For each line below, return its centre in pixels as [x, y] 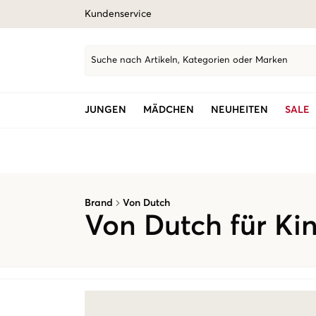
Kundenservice [118, 14]
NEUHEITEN [239, 110]
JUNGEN [105, 110]
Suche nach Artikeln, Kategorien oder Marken [189, 60]
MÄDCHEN [169, 110]
